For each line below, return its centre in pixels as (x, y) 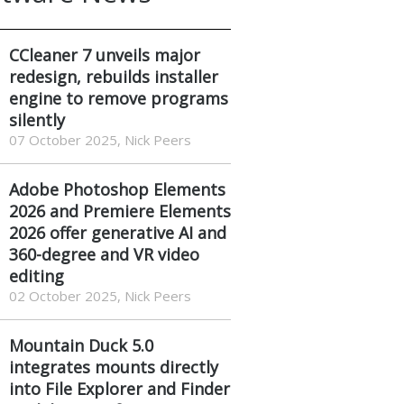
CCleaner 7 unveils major (104, 55)
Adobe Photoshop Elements (117, 189)
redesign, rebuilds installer (113, 76)
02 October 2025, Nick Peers (100, 295)
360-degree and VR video (104, 254)
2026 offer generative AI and (117, 232)
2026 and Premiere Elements (119, 211)
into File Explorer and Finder (119, 388)
